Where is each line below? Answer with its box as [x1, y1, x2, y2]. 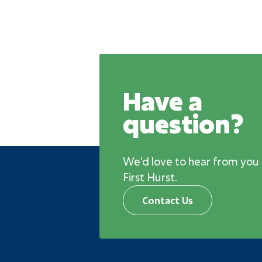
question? [123, 108, 244, 140]
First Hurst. [123, 170, 178, 184]
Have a [123, 85, 203, 118]
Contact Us [142, 194, 194, 206]
